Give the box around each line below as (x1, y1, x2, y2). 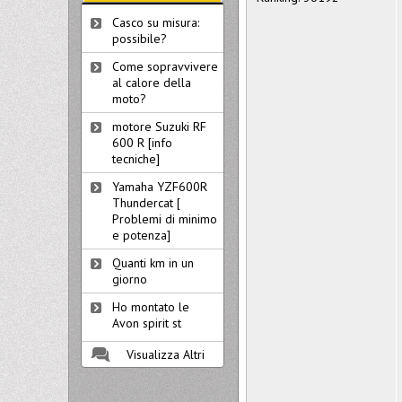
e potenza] (112, 227, 170, 243)
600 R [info (112, 135, 172, 151)
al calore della (112, 74, 191, 91)
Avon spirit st (112, 315, 181, 331)
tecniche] (112, 151, 160, 167)
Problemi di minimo (112, 211, 217, 227)
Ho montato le (112, 299, 189, 315)
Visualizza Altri (127, 346, 205, 363)
